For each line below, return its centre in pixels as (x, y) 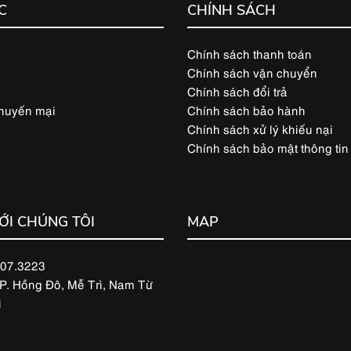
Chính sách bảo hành (246, 109)
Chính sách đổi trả (237, 90)
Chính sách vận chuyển (252, 72)
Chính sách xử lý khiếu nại (260, 128)
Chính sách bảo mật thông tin (268, 147)
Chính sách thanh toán (250, 53)
